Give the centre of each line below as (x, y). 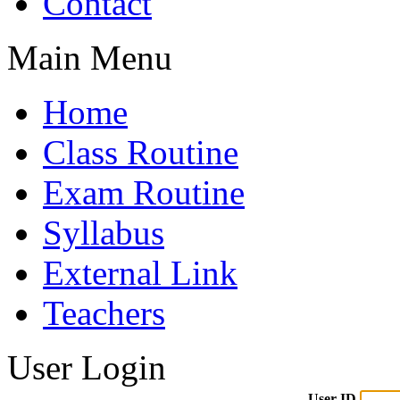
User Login (87, 367)
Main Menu (90, 58)
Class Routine (141, 152)
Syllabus (104, 233)
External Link (140, 273)
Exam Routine (144, 192)
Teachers (104, 313)
